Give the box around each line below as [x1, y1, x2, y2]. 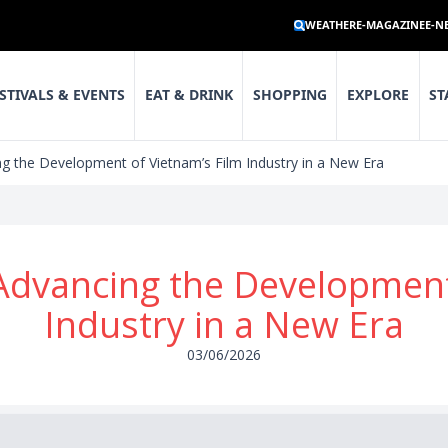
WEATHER [305, 17, 356, 33]
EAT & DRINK [144, 85, 233, 105]
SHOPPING [252, 85, 327, 105]
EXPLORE [347, 85, 410, 105]
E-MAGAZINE [356, 17, 425, 33]
